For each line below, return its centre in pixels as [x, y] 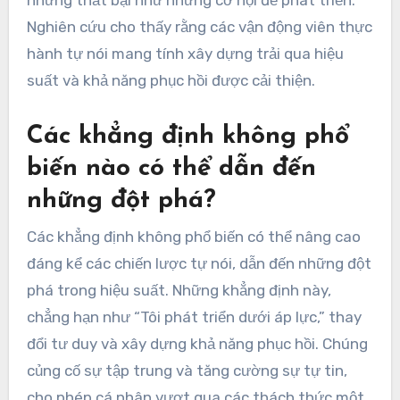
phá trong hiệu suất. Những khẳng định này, [179, 290]
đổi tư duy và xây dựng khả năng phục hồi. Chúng [197, 343]
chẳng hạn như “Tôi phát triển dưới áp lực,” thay [194, 317]
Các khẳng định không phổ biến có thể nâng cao [193, 236]
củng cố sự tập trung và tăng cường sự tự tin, [187, 370]
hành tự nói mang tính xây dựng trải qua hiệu [185, 54]
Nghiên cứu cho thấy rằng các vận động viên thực [199, 27]
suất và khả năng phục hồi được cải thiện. [171, 81]
